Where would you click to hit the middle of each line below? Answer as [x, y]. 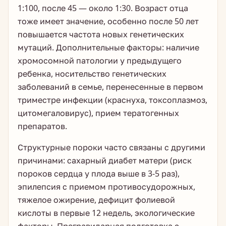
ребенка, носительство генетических [92, 74]
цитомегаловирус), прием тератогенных [98, 113]
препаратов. [42, 126]
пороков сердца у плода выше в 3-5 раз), [99, 174]
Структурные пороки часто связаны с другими [111, 147]
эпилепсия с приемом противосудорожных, [106, 187]
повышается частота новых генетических [101, 34]
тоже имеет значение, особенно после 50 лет [108, 21]
